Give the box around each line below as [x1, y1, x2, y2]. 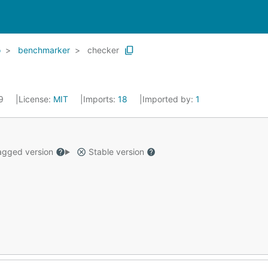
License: [19, 94, 53, 104]
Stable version [86, 147, 147, 157]
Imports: [83, 94, 118, 104]
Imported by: [142, 94, 196, 104]
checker [87, 45, 119, 55]
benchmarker [18, 45, 70, 55]
